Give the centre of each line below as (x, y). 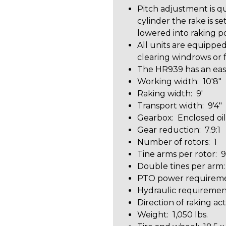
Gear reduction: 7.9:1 (179, 130)
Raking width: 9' (170, 94)
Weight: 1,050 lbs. (173, 215)
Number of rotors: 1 (177, 142)
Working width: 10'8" (179, 81)
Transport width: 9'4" (180, 106)
